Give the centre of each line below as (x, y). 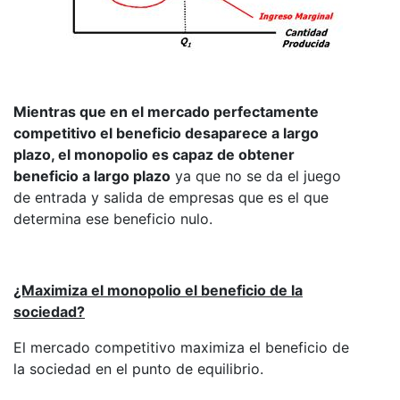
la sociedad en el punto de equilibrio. (138, 368)
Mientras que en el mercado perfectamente (166, 111)
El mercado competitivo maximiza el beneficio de (181, 347)
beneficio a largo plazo (92, 175)
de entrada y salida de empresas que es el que (171, 197)
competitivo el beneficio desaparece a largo (166, 133)
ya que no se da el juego (256, 175)
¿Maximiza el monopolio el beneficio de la (158, 290)
